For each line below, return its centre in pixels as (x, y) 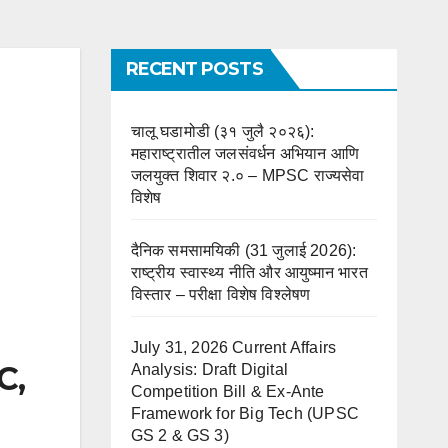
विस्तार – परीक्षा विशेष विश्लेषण (220, 294)
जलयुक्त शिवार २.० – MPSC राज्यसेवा (247, 175)
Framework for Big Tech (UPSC (245, 413)
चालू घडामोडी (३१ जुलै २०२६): (222, 131)
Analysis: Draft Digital (209, 369)
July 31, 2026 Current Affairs (233, 347)
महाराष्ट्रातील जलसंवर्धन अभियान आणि (245, 153)
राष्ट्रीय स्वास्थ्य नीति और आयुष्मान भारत (249, 272)
